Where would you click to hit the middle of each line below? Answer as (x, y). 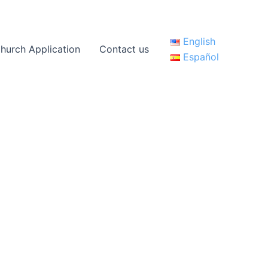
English (199, 41)
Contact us (124, 49)
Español (201, 57)
